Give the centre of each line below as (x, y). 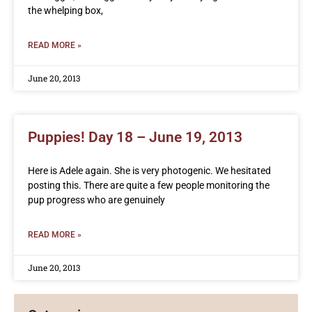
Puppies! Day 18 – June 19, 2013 (135, 137)
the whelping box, (65, 10)
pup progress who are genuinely (96, 200)
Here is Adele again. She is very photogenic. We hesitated (149, 170)
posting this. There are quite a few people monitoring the (149, 185)
